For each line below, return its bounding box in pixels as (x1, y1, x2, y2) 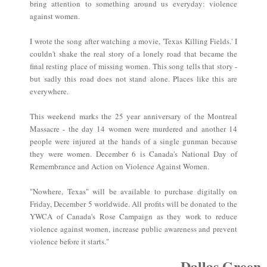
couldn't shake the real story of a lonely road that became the (30, 48, 237, 60)
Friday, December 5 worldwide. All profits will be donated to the (30, 198, 237, 210)
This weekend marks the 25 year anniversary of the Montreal (30, 111, 237, 122)
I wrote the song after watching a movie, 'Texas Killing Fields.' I (30, 36, 237, 47)
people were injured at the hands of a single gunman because (30, 136, 237, 147)
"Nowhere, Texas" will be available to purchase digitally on (30, 186, 237, 197)
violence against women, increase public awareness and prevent (30, 223, 237, 235)
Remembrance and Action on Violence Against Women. (30, 161, 209, 172)
